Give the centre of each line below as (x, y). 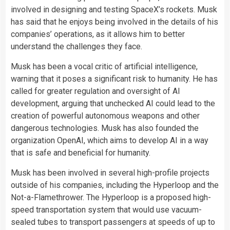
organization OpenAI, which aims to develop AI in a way (110, 141)
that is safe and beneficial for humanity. (81, 153)
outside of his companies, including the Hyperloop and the (115, 185)
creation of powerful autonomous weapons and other (105, 116)
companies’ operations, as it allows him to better (98, 34)
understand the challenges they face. (76, 47)
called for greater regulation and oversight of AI (95, 91)
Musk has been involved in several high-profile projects (110, 173)
